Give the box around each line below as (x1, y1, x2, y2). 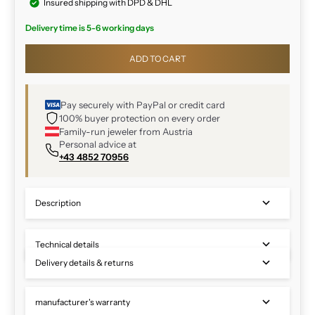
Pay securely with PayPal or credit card (60, 98, 225, 110)
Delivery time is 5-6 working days (25, 22, 154, 33)
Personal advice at (59, 138, 136, 150)
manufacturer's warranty (35, 296, 130, 307)
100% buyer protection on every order (59, 112, 220, 124)
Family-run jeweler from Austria (59, 125, 193, 137)
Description (35, 197, 81, 208)
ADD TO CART (129, 53, 186, 64)
